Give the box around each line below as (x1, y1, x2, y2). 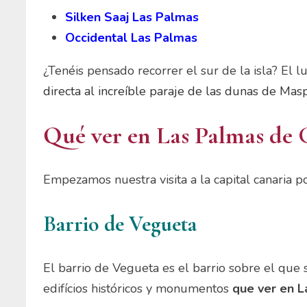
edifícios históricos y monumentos (43, 280, 233, 297)
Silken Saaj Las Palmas (65, 9, 199, 26)
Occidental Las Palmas (65, 29, 198, 47)
